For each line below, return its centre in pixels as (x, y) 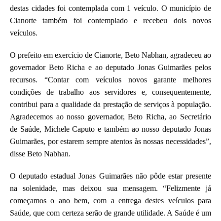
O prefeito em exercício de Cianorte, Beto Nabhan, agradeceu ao (110, 55)
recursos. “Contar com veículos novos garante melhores (110, 79)
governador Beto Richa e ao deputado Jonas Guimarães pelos (110, 67)
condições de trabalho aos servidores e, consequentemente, (110, 92)
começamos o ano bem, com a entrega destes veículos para (110, 200)
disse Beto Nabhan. (40, 153)
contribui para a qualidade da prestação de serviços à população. (110, 104)
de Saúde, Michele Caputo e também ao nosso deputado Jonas (110, 129)
